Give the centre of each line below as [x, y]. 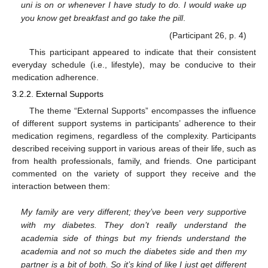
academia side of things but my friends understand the [134, 238]
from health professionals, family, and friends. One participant [134, 161]
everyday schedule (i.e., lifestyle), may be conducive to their [134, 65]
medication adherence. [55, 77]
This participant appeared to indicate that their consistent [142, 52]
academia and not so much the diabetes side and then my [134, 252]
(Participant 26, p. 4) [208, 36]
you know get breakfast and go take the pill [102, 18]
